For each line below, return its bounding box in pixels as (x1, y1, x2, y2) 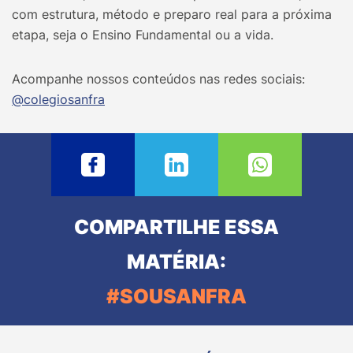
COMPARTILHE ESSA (74, 215, 279, 240)
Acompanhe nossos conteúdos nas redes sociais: (12, 71, 305, 87)
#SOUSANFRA (106, 284, 247, 309)
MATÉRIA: (127, 250, 226, 274)
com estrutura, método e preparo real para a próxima (12, 6, 332, 23)
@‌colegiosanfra (12, 91, 105, 108)
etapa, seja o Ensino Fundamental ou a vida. (12, 27, 273, 43)
